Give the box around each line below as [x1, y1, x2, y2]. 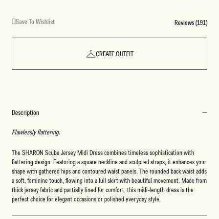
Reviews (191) [175, 18, 207, 27]
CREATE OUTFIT [95, 49, 133, 59]
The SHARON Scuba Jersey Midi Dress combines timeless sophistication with [12, 148, 194, 157]
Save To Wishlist [16, 17, 55, 26]
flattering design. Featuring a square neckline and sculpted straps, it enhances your [12, 157, 206, 166]
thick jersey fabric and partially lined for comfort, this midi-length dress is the [12, 185, 194, 194]
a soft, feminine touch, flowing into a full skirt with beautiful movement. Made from [12, 175, 207, 185]
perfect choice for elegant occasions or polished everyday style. [12, 194, 161, 203]
